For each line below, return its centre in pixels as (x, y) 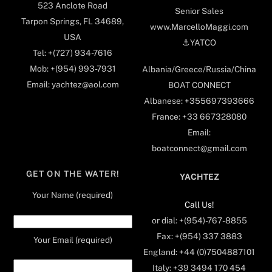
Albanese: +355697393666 (199, 101)
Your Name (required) (73, 195)
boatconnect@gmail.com (199, 148)
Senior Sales (199, 11)
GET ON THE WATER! (73, 173)
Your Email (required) (73, 240)
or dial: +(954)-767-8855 (199, 221)
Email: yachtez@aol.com (73, 84)
